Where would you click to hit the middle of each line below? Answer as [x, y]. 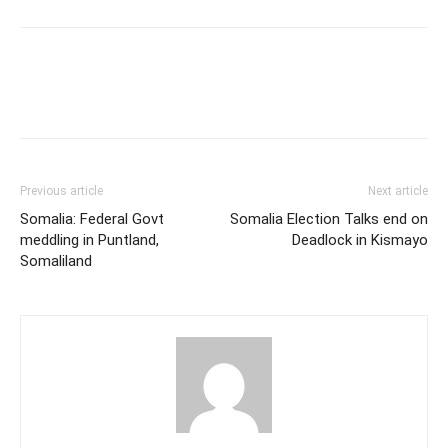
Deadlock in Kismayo [360, 240]
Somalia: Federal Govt [92, 219]
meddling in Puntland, [89, 240]
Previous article [61, 191]
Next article [398, 191]
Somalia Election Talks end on [329, 219]
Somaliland [56, 261]
